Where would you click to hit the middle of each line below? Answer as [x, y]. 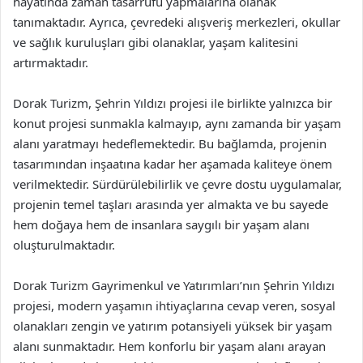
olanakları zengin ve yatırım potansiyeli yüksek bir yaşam [173, 326]
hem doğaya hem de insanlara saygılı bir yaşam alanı [161, 224]
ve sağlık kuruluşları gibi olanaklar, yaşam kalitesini [156, 42]
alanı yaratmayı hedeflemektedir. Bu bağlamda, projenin [170, 143]
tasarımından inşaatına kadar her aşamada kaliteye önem [173, 164]
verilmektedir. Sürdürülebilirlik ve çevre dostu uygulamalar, [177, 184]
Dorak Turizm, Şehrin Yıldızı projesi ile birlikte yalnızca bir [173, 103]
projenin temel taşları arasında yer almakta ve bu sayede [171, 204]
